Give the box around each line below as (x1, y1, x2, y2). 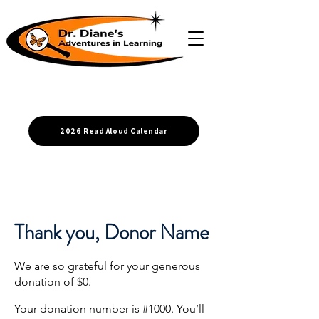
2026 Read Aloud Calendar (60, 126, 168, 136)
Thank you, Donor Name (14, 218, 209, 247)
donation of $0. (14, 275, 91, 288)
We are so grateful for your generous (14, 259, 200, 273)
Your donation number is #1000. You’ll (14, 302, 204, 315)
